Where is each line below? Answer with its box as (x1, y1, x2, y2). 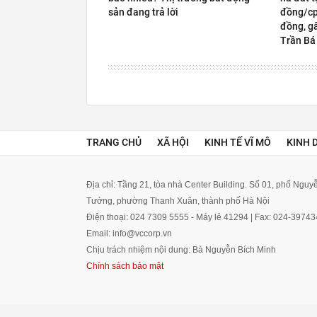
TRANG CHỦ (86, 137, 142, 148)
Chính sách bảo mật (86, 261, 163, 271)
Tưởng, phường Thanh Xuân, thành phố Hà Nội (86, 196, 270, 206)
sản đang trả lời (108, 6, 178, 18)
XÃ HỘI (157, 137, 189, 148)
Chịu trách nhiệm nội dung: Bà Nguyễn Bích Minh (86, 245, 276, 255)
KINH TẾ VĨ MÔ (204, 137, 271, 148)
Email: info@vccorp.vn (86, 229, 172, 238)
